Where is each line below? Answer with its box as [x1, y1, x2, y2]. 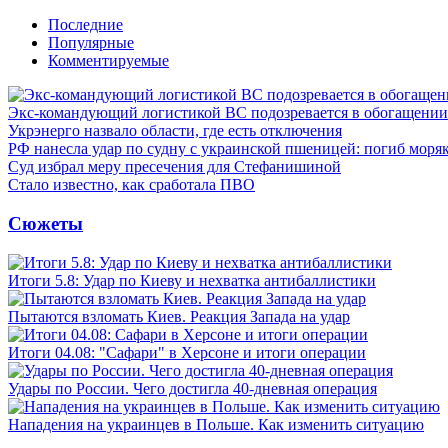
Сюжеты [8, 212, 83, 234]
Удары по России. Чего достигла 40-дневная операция [8, 379, 377, 397]
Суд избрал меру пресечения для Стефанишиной [8, 158, 341, 176]
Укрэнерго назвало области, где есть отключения [8, 122, 342, 140]
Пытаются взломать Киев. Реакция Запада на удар [8, 307, 350, 325]
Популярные [48, 34, 134, 52]
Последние [48, 16, 123, 34]
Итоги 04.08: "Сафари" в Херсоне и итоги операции [8, 343, 366, 361]
